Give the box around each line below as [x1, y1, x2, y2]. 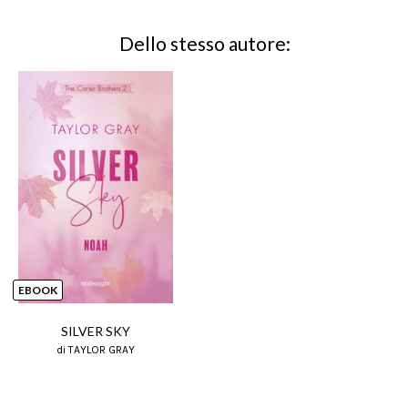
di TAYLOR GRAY [56, 342, 135, 356]
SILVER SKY [60, 322, 130, 339]
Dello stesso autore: [118, 32, 291, 55]
